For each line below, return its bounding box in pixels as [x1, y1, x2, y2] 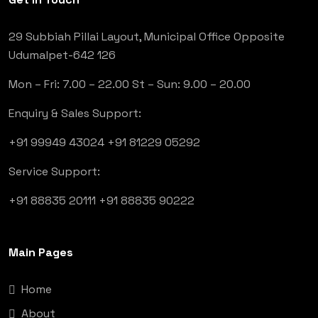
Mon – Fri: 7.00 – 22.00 [9, 77, 132, 92]
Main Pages [9, 245, 73, 261]
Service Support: [9, 164, 100, 180]
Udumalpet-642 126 [9, 48, 116, 63]
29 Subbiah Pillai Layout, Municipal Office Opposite [9, 29, 285, 45]
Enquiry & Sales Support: [9, 106, 141, 121]
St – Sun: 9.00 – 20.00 [132, 77, 251, 92]
